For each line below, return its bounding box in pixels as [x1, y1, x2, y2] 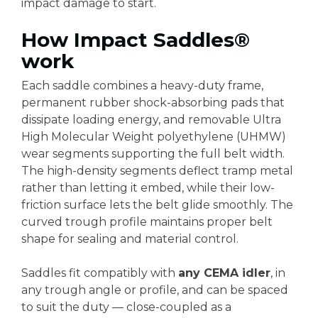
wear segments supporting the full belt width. [21, 147, 285, 160]
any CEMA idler [178, 266, 270, 280]
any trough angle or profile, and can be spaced [21, 283, 288, 297]
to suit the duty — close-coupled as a [21, 300, 231, 314]
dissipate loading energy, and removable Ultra [21, 113, 281, 126]
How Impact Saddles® [21, 28, 250, 52]
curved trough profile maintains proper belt [21, 215, 273, 229]
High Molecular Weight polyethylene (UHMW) [21, 130, 286, 143]
